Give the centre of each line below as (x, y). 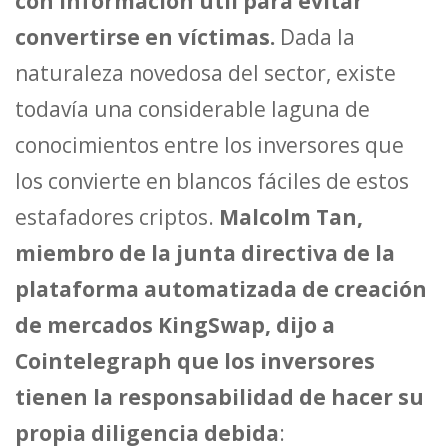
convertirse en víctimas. (147, 37)
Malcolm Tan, (291, 217)
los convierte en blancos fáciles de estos (212, 181)
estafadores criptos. (117, 217)
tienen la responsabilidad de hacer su (219, 397)
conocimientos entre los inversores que (209, 145)
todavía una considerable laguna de (192, 109)
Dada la (317, 37)
